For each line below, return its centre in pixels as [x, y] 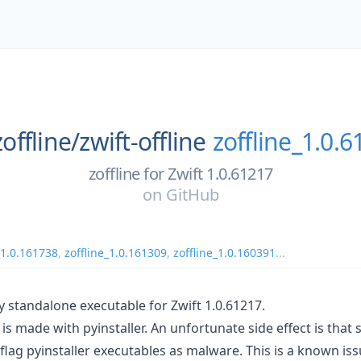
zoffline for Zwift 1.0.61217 [180, 173]
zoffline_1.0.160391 [224, 252]
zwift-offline [143, 141]
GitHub [192, 194]
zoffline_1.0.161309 [116, 252]
